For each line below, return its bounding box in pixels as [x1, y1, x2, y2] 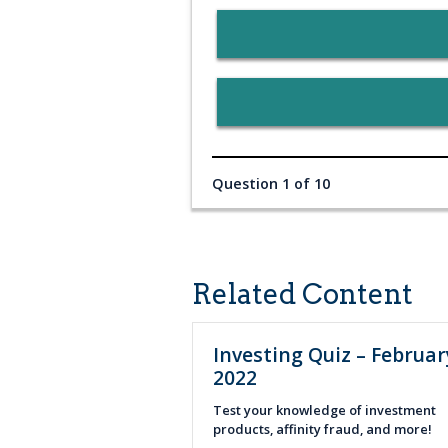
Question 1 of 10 [212, 173, 330, 193]
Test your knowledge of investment [213, 401, 436, 420]
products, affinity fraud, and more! [213, 420, 435, 439]
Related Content [192, 277, 413, 312]
